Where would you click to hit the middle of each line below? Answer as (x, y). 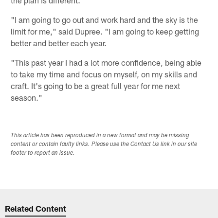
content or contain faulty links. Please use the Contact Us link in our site (104, 145)
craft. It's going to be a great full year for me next (96, 86)
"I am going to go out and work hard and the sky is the (105, 20)
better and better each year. (59, 43)
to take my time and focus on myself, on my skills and (104, 74)
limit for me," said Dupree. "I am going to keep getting (105, 31)
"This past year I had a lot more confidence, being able (106, 63)
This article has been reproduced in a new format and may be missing (100, 136)
